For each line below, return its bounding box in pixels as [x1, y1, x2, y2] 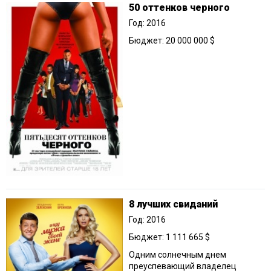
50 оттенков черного [129, 1, 230, 13]
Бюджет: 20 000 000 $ [129, 35, 215, 45]
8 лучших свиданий [129, 198, 218, 211]
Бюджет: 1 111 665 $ [129, 232, 210, 243]
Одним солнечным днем [129, 250, 226, 260]
